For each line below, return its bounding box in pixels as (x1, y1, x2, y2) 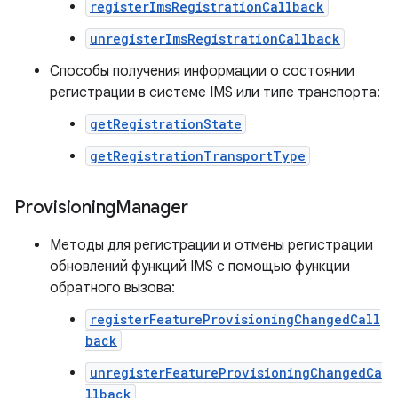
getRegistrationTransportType (90, 147, 306, 164)
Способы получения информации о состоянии (50, 62, 354, 80)
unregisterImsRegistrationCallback (90, 30, 340, 47)
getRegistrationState (90, 115, 242, 132)
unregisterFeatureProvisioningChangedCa (90, 364, 382, 381)
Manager (115, 196, 188, 219)
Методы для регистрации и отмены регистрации (50, 236, 373, 254)
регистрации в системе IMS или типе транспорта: (50, 84, 380, 101)
